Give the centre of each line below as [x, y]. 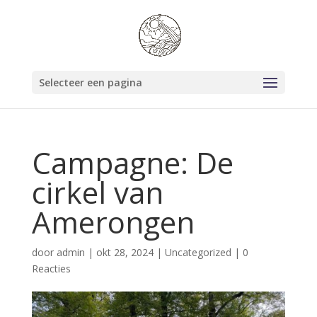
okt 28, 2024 [125, 252]
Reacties [51, 269]
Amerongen [113, 222]
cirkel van [97, 192]
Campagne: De [132, 162]
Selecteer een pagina [90, 82]
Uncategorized [198, 252]
